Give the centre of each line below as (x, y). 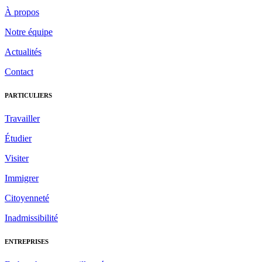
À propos (22, 12)
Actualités (23, 51)
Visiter (17, 158)
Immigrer (22, 178)
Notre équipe (29, 32)
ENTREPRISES (27, 241)
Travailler (22, 118)
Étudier (18, 138)
